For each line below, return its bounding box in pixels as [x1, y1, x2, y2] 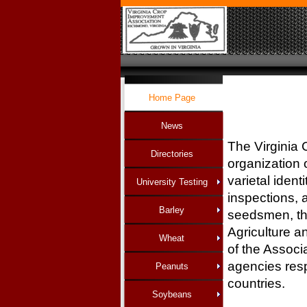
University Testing [136, 176, 208, 187]
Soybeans [151, 288, 192, 299]
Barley [159, 204, 184, 215]
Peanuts [155, 260, 188, 271]
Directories [150, 148, 193, 159]
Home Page [148, 92, 195, 103]
